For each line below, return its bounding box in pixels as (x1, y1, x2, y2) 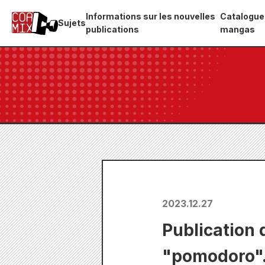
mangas (220, 24, 256, 34)
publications (86, 24, 139, 34)
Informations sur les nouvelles (86, 11, 215, 21)
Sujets (58, 18, 86, 28)
